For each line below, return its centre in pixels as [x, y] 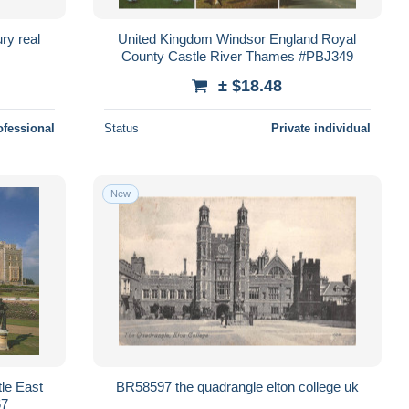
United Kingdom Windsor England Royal [237, 38]
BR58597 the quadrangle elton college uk [351, 386]
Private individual [320, 128]
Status [121, 128]
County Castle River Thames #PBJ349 [237, 56]
